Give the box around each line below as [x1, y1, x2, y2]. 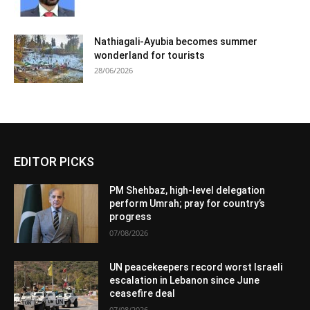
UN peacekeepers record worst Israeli [109, 262, 283, 273]
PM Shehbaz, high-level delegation [109, 184, 266, 196]
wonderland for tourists [94, 49, 205, 61]
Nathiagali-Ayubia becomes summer [94, 35, 257, 47]
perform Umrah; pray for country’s [109, 197, 266, 209]
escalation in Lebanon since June [109, 275, 260, 286]
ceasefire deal [109, 288, 176, 300]
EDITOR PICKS [14, 154, 94, 169]
